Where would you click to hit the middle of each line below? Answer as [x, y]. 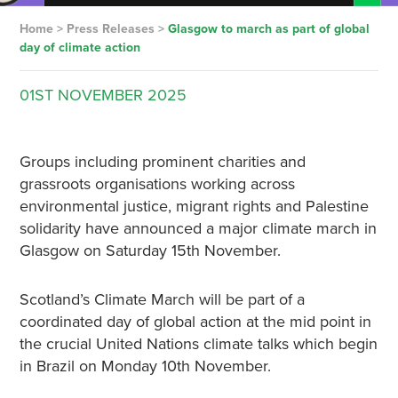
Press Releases [110, 29]
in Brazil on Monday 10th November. [145, 366]
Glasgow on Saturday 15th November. [150, 251]
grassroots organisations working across [157, 184]
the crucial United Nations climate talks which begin [198, 344]
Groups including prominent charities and [162, 162]
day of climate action [80, 48]
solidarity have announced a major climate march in [198, 228]
